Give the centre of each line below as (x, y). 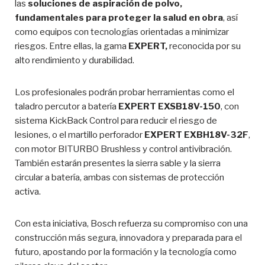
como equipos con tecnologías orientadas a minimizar (122, 32)
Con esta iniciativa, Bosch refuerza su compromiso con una (131, 224)
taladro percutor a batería (67, 107)
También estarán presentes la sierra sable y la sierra (118, 164)
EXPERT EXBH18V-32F (196, 135)
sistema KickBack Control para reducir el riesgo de (116, 121)
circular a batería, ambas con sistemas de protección (119, 178)
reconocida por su (204, 46)
